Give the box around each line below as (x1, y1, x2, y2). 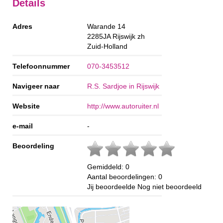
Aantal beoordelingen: (87, 173, 158, 181)
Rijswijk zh (112, 32, 145, 41)
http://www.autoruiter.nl (87, 102, 159, 111)
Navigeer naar (12, 82, 59, 91)
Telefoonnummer (12, 62, 70, 71)
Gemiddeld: (87, 163, 125, 171)
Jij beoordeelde (87, 183, 137, 191)
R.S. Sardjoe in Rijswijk (87, 82, 159, 91)
